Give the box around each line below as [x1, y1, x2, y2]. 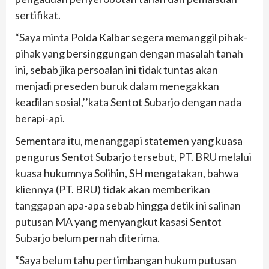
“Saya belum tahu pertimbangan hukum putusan [15, 253, 237, 267]
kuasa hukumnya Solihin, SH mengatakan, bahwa [15, 166, 238, 180]
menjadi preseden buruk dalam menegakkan [15, 79, 219, 92]
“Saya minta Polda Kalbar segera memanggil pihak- [15, 30, 247, 44]
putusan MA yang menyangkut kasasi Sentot [15, 214, 222, 228]
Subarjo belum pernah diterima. [15, 231, 160, 244]
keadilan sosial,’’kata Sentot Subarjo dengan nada [15, 95, 241, 109]
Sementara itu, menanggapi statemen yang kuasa [15, 133, 243, 147]
